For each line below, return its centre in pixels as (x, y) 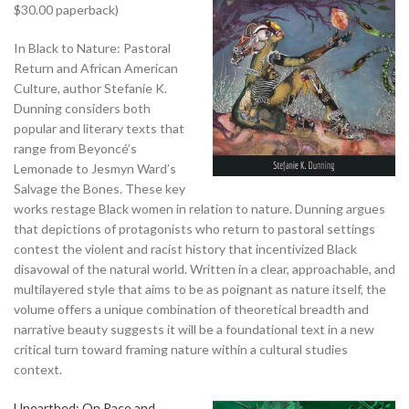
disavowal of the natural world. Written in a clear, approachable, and (204, 268)
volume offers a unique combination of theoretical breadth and (191, 309)
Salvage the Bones (67, 188)
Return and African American (96, 68)
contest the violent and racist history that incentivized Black (185, 248)
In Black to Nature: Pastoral (92, 47)
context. (38, 369)
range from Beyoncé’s (75, 148)
